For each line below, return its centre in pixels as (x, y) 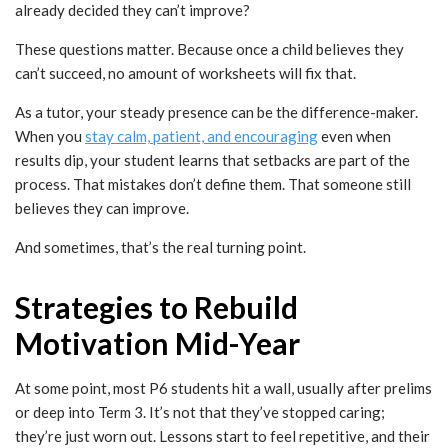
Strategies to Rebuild (156, 307)
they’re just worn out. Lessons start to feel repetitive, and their (222, 436)
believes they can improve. (102, 208)
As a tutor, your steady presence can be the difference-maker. (216, 112)
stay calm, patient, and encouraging (201, 136)
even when (354, 136)
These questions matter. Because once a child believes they (209, 49)
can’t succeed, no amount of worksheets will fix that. (185, 73)
